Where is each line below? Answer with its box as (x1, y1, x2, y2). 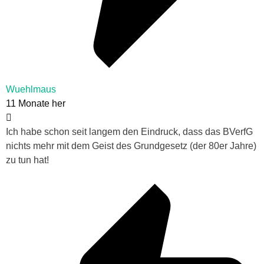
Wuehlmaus (6, 84, 56, 94)
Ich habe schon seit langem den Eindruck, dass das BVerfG (6, 126, 253, 137)
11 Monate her (6, 98, 65, 108)
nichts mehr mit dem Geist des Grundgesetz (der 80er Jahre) (6, 140, 256, 151)
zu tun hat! (6, 154, 49, 165)
